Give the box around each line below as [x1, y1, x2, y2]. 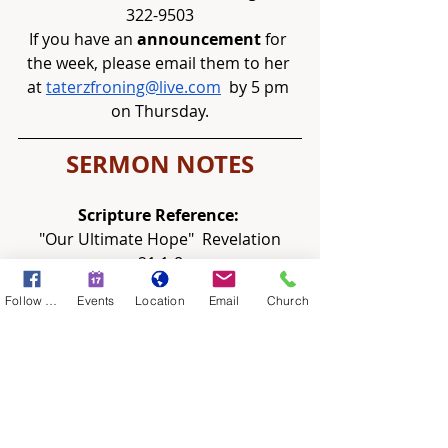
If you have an [29, 28, 137, 50]
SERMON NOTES [66, 147, 254, 181]
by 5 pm [221, 76, 293, 98]
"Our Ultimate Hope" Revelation [39, 228, 285, 250]
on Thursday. [111, 100, 209, 122]
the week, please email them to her [26, 52, 294, 74]
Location [135, 292, 185, 308]
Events [77, 292, 115, 308]
